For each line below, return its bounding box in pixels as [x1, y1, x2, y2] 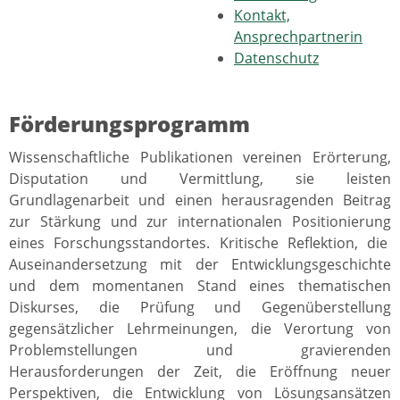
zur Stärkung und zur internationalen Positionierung [9, 212, 391, 232]
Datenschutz [234, 48, 319, 68]
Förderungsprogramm [9, 109, 250, 138]
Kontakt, [234, 5, 290, 25]
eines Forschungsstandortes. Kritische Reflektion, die [9, 233, 391, 254]
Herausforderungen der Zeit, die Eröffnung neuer [9, 362, 391, 382]
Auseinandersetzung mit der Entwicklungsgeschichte [9, 254, 391, 275]
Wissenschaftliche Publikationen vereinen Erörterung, [9, 147, 391, 168]
